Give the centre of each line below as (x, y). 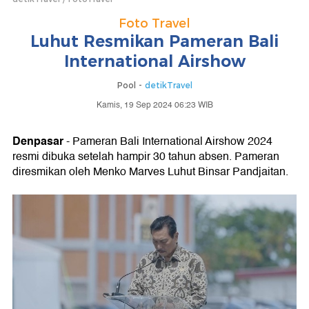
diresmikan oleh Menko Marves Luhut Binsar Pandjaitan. (150, 172)
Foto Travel (154, 23)
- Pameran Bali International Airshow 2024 (168, 141)
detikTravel (168, 85)
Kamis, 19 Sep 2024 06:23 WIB (154, 105)
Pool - (131, 85)
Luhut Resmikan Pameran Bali (154, 41)
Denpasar (38, 141)
